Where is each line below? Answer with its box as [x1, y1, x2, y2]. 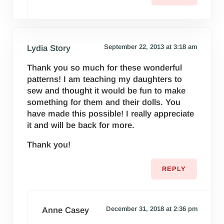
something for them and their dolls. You [27, 97, 181, 107]
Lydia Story [27, 43, 71, 53]
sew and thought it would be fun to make [27, 85, 186, 95]
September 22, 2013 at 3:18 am [103, 42, 197, 50]
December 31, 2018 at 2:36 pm [105, 205, 197, 213]
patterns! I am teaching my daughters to [27, 74, 182, 84]
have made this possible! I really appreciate [27, 108, 194, 118]
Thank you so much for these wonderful [27, 62, 182, 72]
